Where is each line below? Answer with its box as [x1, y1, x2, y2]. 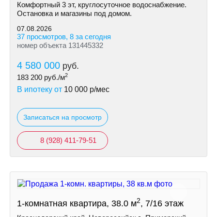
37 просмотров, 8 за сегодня [17, 32, 111, 41]
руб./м [42, 73, 65, 81]
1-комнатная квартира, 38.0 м [17, 199, 137, 208]
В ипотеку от [17, 85, 64, 93]
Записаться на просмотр [23, 113, 102, 121]
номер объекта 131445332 [17, 41, 103, 49]
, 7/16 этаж [140, 199, 184, 208]
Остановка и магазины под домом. [17, 9, 132, 17]
